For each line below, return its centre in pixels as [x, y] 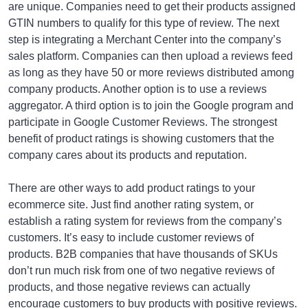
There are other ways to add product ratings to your [132, 188]
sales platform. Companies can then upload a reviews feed [151, 56]
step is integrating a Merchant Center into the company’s [145, 40]
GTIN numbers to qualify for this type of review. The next [144, 23]
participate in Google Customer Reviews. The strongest [143, 122]
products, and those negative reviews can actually [129, 287]
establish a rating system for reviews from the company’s [145, 221]
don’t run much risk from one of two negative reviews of [141, 271]
